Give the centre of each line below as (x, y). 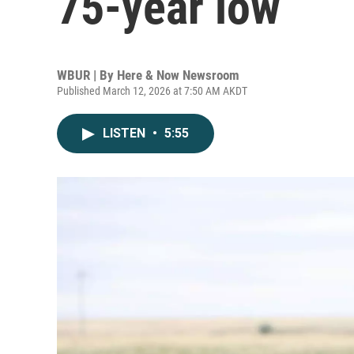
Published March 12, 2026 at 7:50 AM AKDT (152, 91)
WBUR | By (87, 75)
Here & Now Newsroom (178, 75)
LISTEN (126, 133)
